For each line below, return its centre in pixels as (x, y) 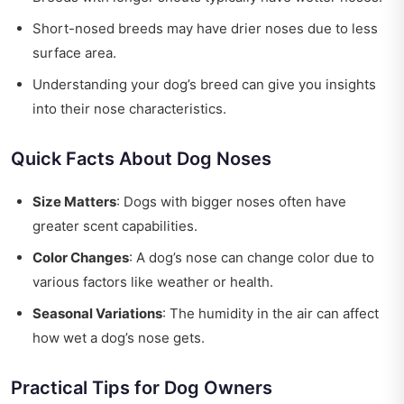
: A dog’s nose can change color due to (252, 258)
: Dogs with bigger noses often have (231, 202)
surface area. (74, 53)
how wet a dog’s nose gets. (119, 338)
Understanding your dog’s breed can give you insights (204, 85)
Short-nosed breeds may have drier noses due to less (205, 29)
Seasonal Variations (97, 314)
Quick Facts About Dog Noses (141, 159)
